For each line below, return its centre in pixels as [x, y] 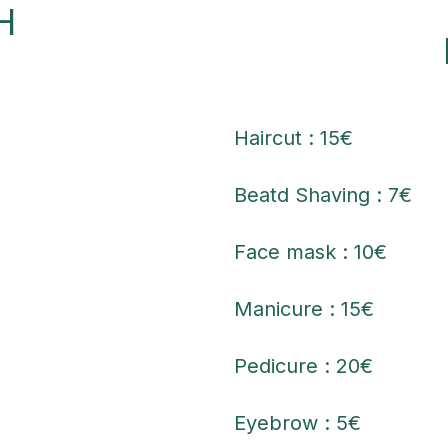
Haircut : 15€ [293, 137]
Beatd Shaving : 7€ [323, 194]
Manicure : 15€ [304, 308]
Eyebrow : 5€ [297, 422]
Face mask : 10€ [310, 251]
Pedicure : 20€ [303, 365]
